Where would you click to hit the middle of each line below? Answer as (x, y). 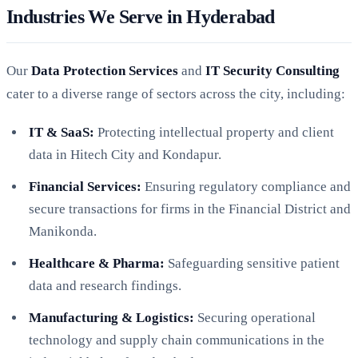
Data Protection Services (105, 70)
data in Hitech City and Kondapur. (125, 154)
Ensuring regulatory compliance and (246, 186)
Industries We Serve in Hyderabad (141, 16)
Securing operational (255, 317)
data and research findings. (105, 285)
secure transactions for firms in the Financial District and (190, 209)
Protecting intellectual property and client (214, 132)
